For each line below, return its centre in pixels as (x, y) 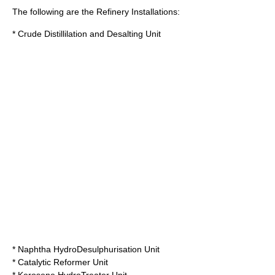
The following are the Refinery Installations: (96, 12)
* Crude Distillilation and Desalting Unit (87, 34)
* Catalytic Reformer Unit (60, 262)
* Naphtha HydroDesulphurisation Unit (86, 249)
